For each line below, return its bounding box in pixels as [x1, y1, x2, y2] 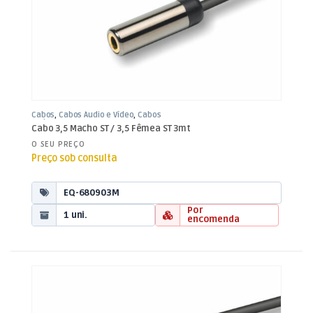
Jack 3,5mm [31, 118, 75, 128]
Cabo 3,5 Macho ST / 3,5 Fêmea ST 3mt [31, 122, 191, 134]
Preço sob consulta [31, 152, 117, 165]
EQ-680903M [64, 187, 119, 198]
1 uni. [64, 209, 88, 221]
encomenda [187, 214, 240, 226]
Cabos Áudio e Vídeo [59, 110, 134, 120]
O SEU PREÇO [31, 140, 85, 150]
